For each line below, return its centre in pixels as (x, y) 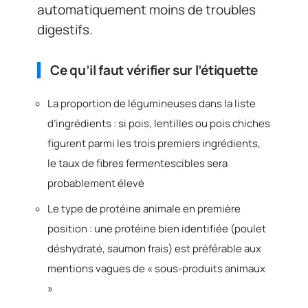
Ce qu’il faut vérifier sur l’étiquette (154, 70)
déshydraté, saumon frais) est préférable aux (154, 248)
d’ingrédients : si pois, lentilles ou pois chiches (159, 124)
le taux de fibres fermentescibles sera (137, 164)
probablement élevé (96, 184)
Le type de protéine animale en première (144, 208)
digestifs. (65, 29)
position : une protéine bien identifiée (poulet (157, 228)
